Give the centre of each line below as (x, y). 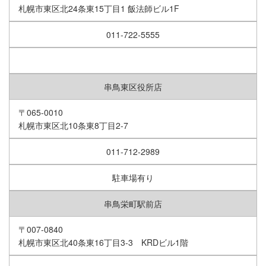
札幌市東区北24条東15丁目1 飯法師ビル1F (99, 9)
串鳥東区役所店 (133, 87)
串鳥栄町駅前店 (133, 204)
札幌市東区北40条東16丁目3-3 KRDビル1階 (103, 243)
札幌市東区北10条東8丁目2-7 (73, 126)
